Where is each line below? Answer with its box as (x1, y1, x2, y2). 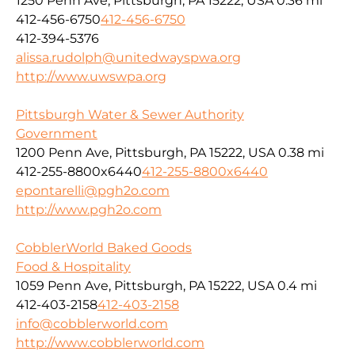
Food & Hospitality (16, 258, 131, 274)
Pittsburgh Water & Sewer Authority (16, 106, 244, 122)
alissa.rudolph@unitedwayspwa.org (16, 49, 241, 65)
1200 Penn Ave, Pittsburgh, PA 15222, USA (16, 144, 275, 160)
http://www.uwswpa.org (16, 68, 166, 84)
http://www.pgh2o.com (16, 201, 162, 217)
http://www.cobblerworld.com (16, 334, 204, 350)
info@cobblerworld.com (16, 315, 168, 331)
